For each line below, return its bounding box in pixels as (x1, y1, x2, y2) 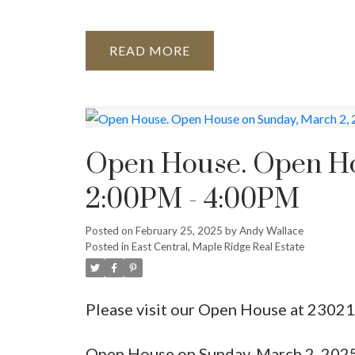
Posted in (85, 239, 129, 253)
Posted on (85, 223, 136, 237)
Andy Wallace (239, 223, 303, 237)
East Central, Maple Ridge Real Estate (131, 239, 304, 253)
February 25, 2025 (135, 223, 223, 237)
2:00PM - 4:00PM (85, 181, 300, 217)
